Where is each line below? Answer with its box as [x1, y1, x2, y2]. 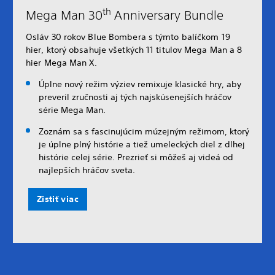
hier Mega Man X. [26, 57, 97, 69]
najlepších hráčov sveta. [39, 165, 135, 176]
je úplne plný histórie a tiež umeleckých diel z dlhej [39, 139, 245, 150]
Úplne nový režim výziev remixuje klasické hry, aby [39, 79, 241, 90]
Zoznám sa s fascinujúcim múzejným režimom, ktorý [39, 126, 249, 137]
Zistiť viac [37, 193, 79, 205]
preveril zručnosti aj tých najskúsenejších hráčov [39, 91, 231, 103]
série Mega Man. [39, 104, 106, 116]
